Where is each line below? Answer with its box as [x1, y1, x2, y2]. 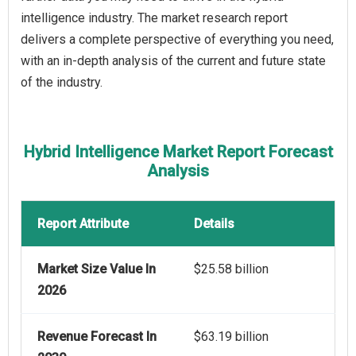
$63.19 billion [194, 329, 269, 345]
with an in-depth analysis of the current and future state [21, 53, 326, 69]
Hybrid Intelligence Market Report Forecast [23, 142, 333, 162]
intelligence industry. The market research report [21, 10, 288, 26]
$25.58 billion [194, 261, 269, 277]
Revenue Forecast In [37, 329, 157, 345]
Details [194, 216, 234, 232]
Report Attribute [37, 216, 129, 232]
